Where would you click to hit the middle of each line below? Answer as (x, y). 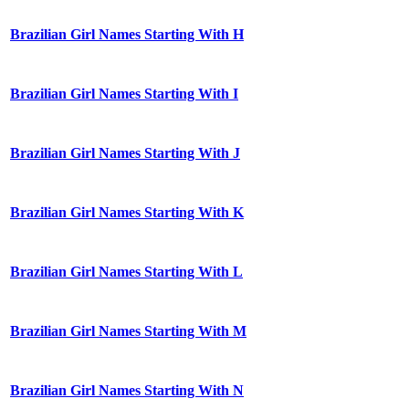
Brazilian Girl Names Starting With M (128, 331)
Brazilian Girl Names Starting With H (127, 35)
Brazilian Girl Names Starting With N (127, 391)
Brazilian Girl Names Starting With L (126, 272)
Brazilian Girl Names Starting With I (124, 94)
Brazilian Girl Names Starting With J (125, 153)
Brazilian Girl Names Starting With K (127, 213)
